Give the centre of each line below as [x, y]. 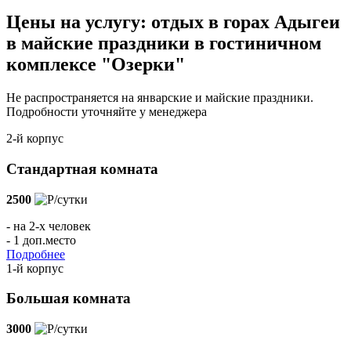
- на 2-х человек [49, 226]
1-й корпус [35, 268]
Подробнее [36, 254]
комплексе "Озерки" [96, 65]
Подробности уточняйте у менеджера [107, 112]
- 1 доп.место [41, 240]
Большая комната [69, 299]
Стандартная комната [82, 168]
